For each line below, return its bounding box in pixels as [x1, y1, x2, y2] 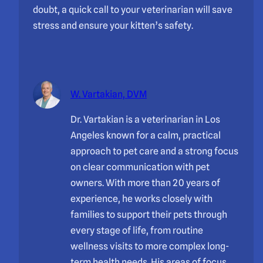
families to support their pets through [70, 208, 227, 220]
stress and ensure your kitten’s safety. [33, 19, 193, 31]
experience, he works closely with [70, 193, 213, 204]
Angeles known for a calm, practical [70, 129, 221, 141]
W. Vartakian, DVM [70, 88, 147, 100]
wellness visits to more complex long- [70, 240, 229, 252]
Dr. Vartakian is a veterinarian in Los [70, 113, 220, 125]
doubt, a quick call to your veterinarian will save [33, 4, 232, 15]
